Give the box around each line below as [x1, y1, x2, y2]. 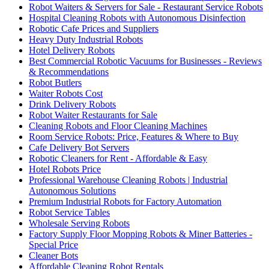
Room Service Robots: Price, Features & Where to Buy [29, 131, 238, 142]
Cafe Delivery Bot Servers [29, 142, 129, 153]
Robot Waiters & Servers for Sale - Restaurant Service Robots [29, 1, 263, 12]
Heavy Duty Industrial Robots [29, 34, 143, 44]
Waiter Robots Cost [29, 88, 103, 98]
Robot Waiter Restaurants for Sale [29, 109, 157, 120]
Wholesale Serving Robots [29, 217, 130, 228]
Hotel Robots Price [29, 163, 101, 174]
